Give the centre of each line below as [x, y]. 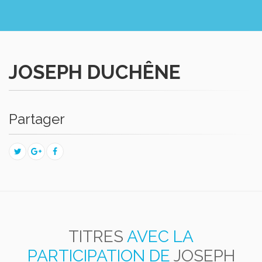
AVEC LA [160, 237]
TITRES [96, 237]
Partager [37, 119]
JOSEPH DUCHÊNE [95, 72]
